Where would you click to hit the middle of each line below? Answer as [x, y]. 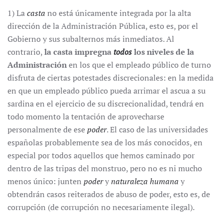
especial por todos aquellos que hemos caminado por [101, 155]
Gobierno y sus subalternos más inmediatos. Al [91, 39]
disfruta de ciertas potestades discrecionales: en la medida [111, 78]
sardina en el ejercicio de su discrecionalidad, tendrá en [106, 104]
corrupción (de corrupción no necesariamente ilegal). [101, 207]
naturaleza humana [145, 181]
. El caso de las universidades [157, 129]
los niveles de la [163, 52]
